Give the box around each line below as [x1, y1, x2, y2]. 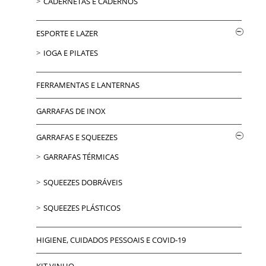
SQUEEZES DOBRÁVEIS [43, 176, 123, 188]
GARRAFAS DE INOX [36, 105, 106, 116]
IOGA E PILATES [43, 47, 99, 58]
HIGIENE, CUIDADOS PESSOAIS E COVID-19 [36, 234, 186, 245]
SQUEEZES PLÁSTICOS [43, 202, 121, 213]
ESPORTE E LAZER [36, 27, 99, 39]
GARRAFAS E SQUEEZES [36, 131, 118, 142]
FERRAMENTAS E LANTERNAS [36, 79, 140, 90]
